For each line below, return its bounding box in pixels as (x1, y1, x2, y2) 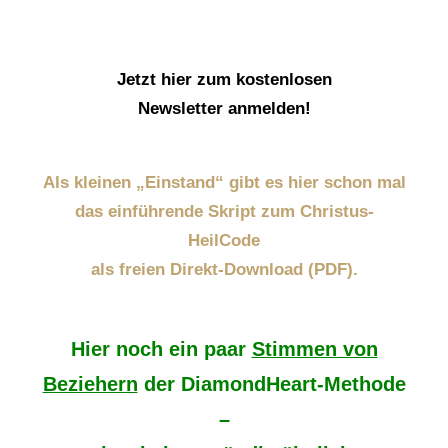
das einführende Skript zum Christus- (74, 202, 374, 222)
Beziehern (42, 373, 138, 396)
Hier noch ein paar (70, 338, 252, 361)
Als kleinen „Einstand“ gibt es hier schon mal (42, 173, 406, 193)
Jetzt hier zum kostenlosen (116, 70, 332, 90)
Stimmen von (251, 338, 378, 361)
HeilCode (188, 231, 260, 251)
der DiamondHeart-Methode (137, 373, 406, 396)
